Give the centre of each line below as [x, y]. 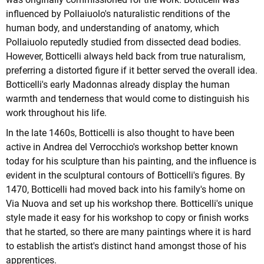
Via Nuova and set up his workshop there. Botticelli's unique [129, 204]
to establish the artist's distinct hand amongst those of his [126, 246]
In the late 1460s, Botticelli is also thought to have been [120, 133]
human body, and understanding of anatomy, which [113, 28]
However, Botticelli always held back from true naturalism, [126, 57]
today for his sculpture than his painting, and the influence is [131, 161]
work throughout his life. [56, 113]
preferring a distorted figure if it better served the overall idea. [132, 71]
